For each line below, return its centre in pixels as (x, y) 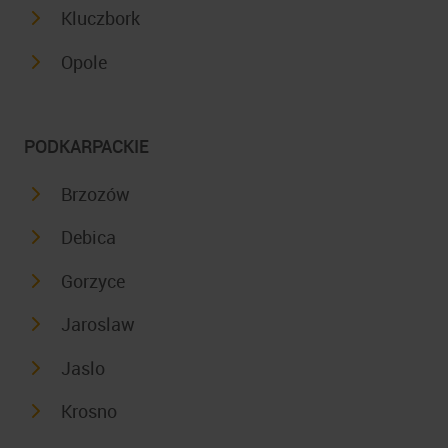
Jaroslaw (97, 324)
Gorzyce (92, 280)
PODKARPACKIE (86, 145)
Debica (88, 237)
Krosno (88, 411)
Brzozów (95, 193)
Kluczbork (100, 18)
